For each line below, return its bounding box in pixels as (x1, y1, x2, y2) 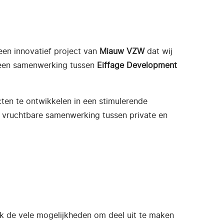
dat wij (144, 46, 172, 56)
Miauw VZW (99, 46, 144, 56)
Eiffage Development (97, 60, 177, 70)
